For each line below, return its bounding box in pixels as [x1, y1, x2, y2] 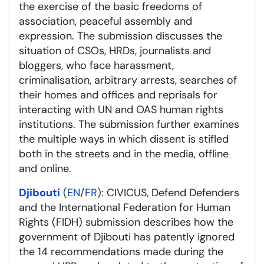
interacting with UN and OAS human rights [19, 102, 223, 117]
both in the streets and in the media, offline [19, 146, 229, 161]
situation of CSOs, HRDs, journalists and [19, 43, 211, 58]
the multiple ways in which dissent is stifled [19, 131, 229, 146]
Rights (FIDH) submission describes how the [19, 214, 233, 229]
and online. [19, 161, 74, 176]
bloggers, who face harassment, [19, 58, 174, 72]
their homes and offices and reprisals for [19, 87, 217, 102]
